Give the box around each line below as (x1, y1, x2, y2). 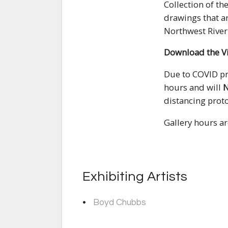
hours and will (164, 81, 223, 94)
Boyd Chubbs (93, 197, 147, 207)
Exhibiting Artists (82, 170, 187, 184)
